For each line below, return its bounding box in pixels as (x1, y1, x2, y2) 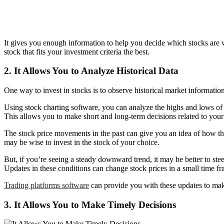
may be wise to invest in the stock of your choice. (4, 138, 159, 147)
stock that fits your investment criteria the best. (4, 47, 149, 56)
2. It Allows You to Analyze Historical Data (4, 65, 178, 76)
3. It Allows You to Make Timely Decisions (4, 199, 176, 210)
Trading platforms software (4, 181, 89, 190)
